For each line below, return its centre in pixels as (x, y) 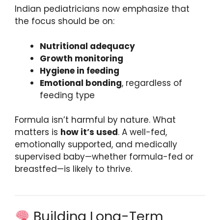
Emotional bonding (81, 83)
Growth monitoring (82, 58)
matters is (38, 132)
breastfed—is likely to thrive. (73, 169)
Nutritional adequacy (87, 46)
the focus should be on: (65, 21)
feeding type (67, 95)
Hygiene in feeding (80, 70)
